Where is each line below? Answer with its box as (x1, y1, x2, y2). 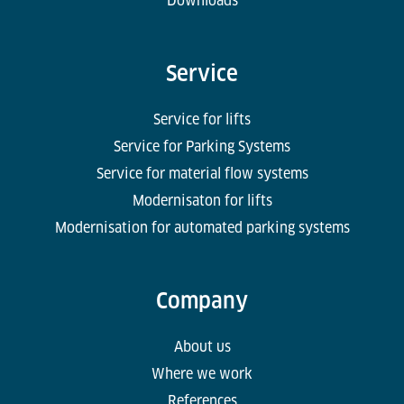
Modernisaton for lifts (132, 191, 272, 209)
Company (156, 287, 248, 314)
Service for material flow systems (96, 164, 308, 182)
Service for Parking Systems (114, 137, 290, 155)
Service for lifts (153, 110, 251, 128)
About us (173, 337, 231, 355)
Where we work (151, 364, 252, 382)
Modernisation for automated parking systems (54, 218, 350, 236)
